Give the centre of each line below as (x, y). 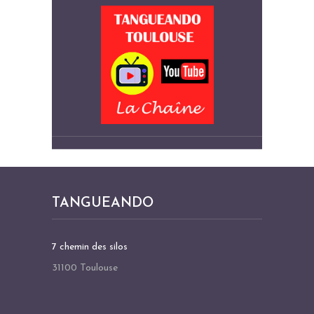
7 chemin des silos (90, 247)
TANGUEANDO (103, 203)
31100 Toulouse (85, 268)
